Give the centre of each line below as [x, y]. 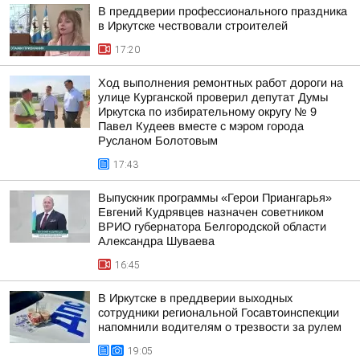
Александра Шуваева [156, 241]
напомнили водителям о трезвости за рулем [220, 327]
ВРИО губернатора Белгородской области [212, 227]
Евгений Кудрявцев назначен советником [211, 212]
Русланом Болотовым [158, 141]
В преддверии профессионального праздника [223, 11]
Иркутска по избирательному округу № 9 [207, 112]
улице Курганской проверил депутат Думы [213, 97]
